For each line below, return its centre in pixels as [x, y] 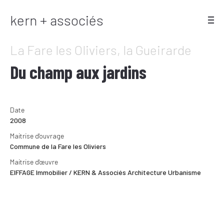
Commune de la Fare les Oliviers [58, 146]
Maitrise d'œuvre [34, 161]
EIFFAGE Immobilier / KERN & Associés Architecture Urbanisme [105, 172]
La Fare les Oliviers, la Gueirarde [101, 50]
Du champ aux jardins [78, 72]
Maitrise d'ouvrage [37, 135]
